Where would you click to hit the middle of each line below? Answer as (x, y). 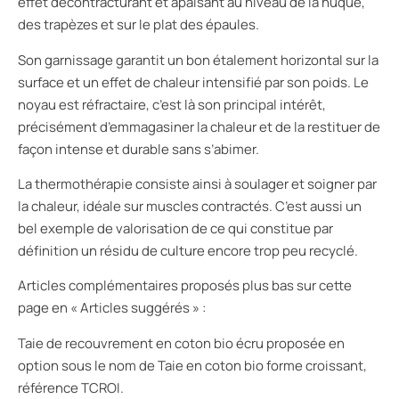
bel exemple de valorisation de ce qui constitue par (175, 229)
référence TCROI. (71, 387)
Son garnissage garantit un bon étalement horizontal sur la (198, 60)
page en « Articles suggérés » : (112, 308)
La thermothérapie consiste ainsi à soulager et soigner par (197, 184)
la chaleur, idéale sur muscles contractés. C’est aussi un (190, 207)
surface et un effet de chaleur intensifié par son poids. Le (193, 82)
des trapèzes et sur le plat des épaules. (138, 25)
